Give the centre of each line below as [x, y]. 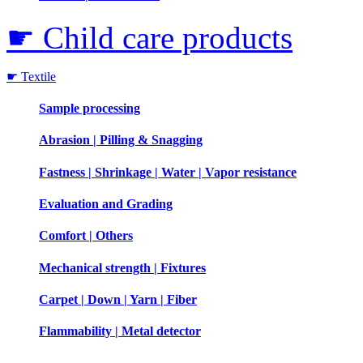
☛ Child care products [149, 37]
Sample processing [90, 109]
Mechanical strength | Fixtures [122, 267]
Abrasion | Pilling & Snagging [121, 140]
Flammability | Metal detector [120, 331]
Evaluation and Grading [106, 204]
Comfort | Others [86, 236]
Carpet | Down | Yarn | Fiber [118, 299]
